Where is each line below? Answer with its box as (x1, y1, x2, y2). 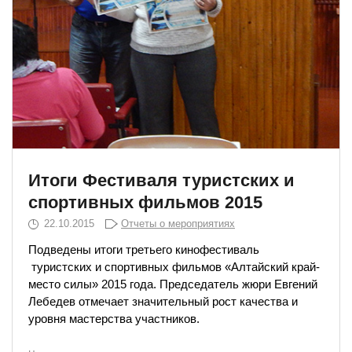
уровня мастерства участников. (28, 311, 200, 325)
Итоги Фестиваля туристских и (28, 170, 295, 190)
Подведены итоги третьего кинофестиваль (28, 242, 259, 256)
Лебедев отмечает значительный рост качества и (28, 294, 298, 308)
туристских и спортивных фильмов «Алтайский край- (28, 259, 320, 273)
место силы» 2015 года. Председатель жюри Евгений (28, 277, 317, 291)
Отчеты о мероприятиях (121, 217, 235, 229)
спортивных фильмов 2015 (28, 192, 262, 212)
